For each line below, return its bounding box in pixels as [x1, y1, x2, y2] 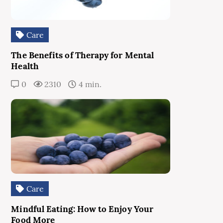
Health [11, 61, 39, 72]
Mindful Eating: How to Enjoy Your [11, 204, 154, 215]
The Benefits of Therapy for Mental [11, 50, 154, 61]
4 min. [76, 79, 102, 89]
